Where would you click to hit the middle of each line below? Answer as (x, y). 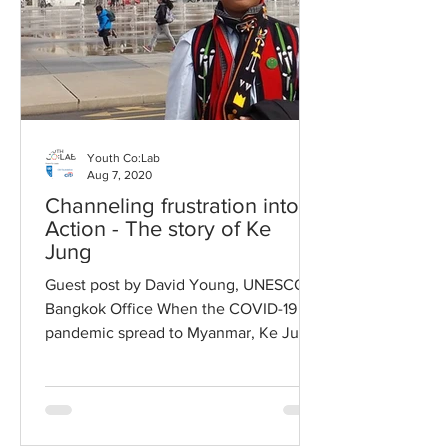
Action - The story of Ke (78, 228)
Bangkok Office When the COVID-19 (171, 308)
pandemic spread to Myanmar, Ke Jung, (183, 332)
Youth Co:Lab (123, 158)
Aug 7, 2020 (119, 174)
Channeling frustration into (172, 205)
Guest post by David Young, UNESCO (175, 284)
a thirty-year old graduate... (138, 356)
